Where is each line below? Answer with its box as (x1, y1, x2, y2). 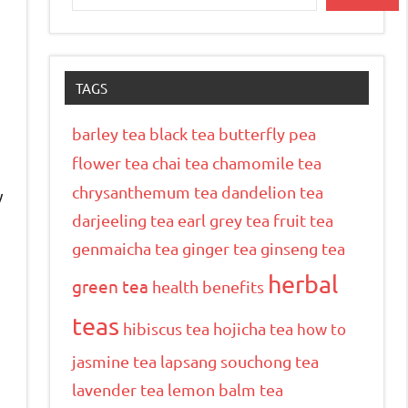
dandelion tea (221, 181, 323, 201)
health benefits (152, 276, 264, 296)
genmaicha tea (72, 238, 178, 258)
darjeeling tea (72, 209, 174, 229)
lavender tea (72, 379, 164, 399)
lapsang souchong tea (160, 351, 319, 371)
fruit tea (273, 209, 333, 229)
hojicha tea (213, 318, 293, 338)
